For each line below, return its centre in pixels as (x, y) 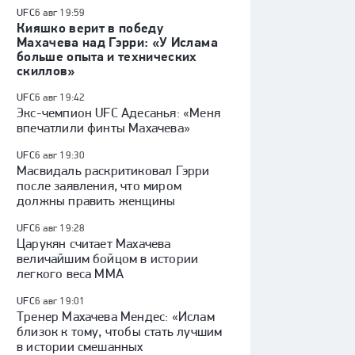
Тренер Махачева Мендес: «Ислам (116, 316)
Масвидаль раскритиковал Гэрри (113, 170)
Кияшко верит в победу (90, 28)
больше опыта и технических (107, 56)
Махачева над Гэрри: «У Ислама (117, 42)
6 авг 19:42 (60, 97)
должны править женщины (96, 200)
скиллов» (46, 71)
